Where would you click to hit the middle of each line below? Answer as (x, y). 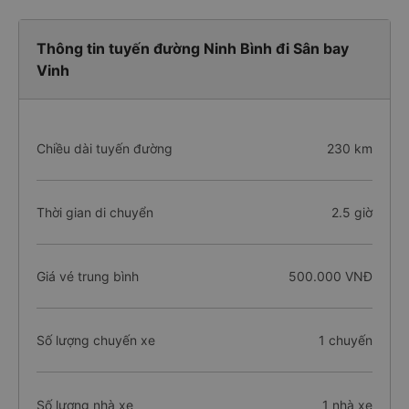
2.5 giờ (351, 212)
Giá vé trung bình (88, 276)
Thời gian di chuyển (95, 212)
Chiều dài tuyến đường (105, 148)
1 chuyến (345, 340)
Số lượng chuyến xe (96, 340)
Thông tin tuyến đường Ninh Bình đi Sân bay (193, 48)
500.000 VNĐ (330, 276)
